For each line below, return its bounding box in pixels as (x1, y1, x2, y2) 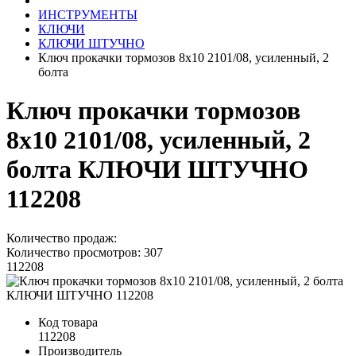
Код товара (38, 315, 98, 329)
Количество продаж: (6, 230, 117, 245)
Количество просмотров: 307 (6, 245, 163, 259)
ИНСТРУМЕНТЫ (38, 8, 137, 21)
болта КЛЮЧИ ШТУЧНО (6, 155, 308, 184)
